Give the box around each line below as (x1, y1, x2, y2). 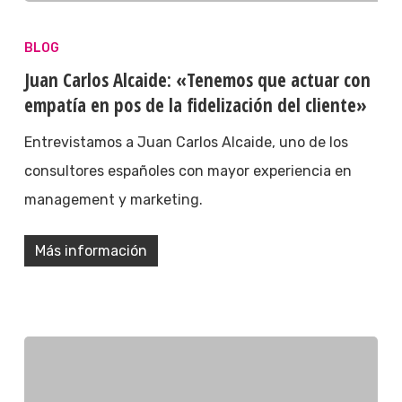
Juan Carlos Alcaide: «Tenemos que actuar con (23, 66, 371, 92)
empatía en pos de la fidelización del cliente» (23, 92, 367, 118)
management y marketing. (23, 190, 203, 208)
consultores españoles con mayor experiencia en (23, 162, 352, 179)
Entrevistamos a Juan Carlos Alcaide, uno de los (23, 133, 348, 151)
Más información (34, 241, 147, 259)
